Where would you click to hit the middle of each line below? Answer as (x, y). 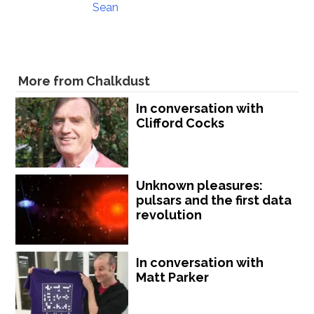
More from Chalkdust (84, 81)
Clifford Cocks (180, 123)
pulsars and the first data (214, 200)
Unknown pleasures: (200, 186)
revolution (169, 215)
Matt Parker (173, 278)
